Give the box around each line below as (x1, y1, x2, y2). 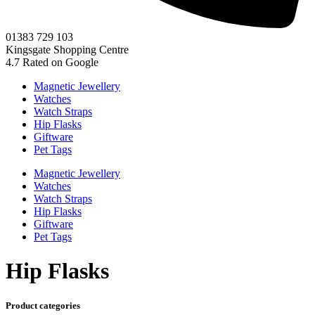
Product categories (6, 300, 80, 311)
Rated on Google (20, 56, 98, 68)
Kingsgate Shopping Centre (6, 44, 129, 56)
